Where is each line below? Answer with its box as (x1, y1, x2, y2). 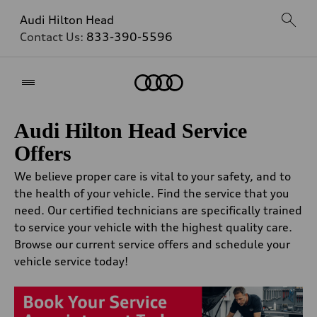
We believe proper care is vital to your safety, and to (14, 169, 291, 183)
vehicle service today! (14, 254, 131, 268)
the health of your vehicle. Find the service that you (14, 186, 289, 200)
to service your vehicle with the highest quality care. (14, 220, 292, 234)
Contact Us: (20, 30, 86, 44)
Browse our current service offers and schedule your (14, 237, 290, 251)
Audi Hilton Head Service (14, 119, 247, 142)
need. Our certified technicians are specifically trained (14, 203, 302, 217)
